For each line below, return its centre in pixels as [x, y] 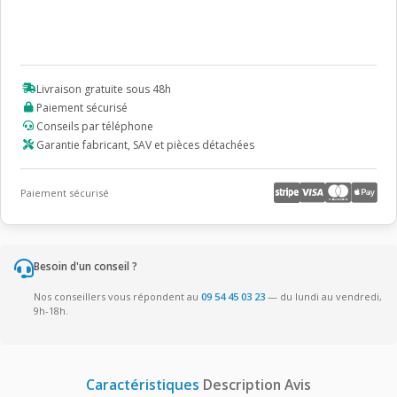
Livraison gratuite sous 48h [104, 89]
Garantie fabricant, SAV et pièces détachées [145, 144]
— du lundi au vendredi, [323, 296]
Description [242, 384]
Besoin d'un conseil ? [86, 266]
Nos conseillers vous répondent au [117, 296]
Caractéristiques [143, 384]
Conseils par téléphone [95, 126]
